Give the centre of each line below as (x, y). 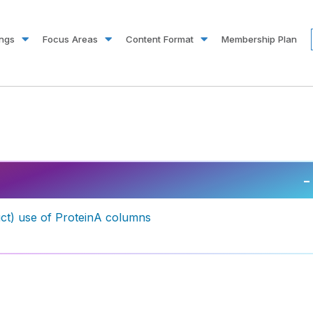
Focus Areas (70, 39)
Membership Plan (259, 39)
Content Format (160, 39)
